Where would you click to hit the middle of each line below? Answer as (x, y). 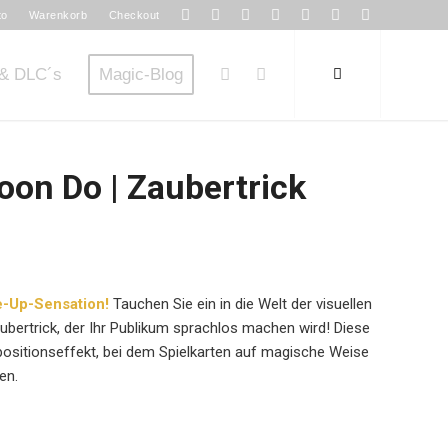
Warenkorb (58, 15)
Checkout (134, 15)
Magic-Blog (141, 74)
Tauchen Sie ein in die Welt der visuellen (243, 304)
